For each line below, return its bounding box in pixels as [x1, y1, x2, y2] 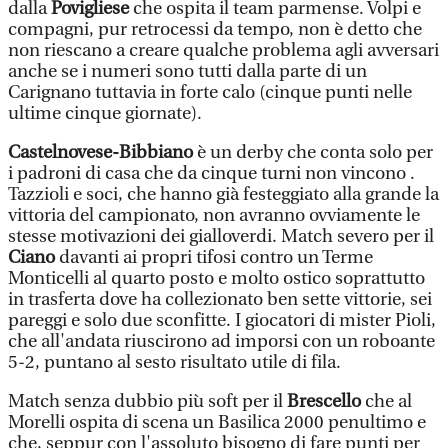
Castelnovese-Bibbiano [8, 142, 193, 163]
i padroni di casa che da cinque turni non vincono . [8, 163, 415, 184]
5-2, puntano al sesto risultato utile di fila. [8, 352, 341, 373]
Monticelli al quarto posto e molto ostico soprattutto [8, 268, 425, 289]
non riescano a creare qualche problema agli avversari [8, 40, 439, 61]
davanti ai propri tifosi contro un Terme [55, 247, 373, 268]
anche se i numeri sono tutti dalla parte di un [8, 61, 367, 82]
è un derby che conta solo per [193, 142, 433, 163]
